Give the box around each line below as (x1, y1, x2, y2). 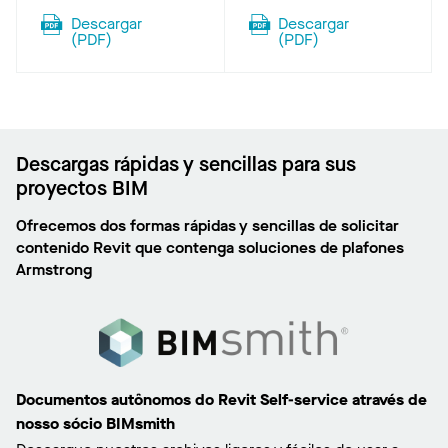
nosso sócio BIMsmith (16, 413, 175, 435)
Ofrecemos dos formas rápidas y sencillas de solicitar (16, 215, 399, 236)
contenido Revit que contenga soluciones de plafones (16, 237, 404, 258)
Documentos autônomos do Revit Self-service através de (16, 389, 427, 411)
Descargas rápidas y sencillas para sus (16, 151, 356, 178)
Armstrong (16, 259, 92, 280)
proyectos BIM (16, 175, 148, 202)
